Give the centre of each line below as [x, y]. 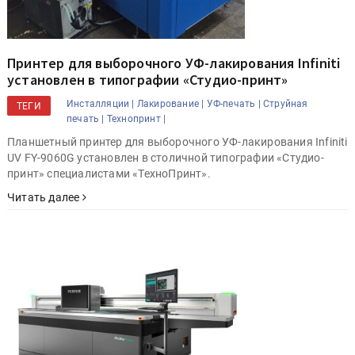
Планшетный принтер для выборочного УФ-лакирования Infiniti [177, 142]
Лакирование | [170, 104]
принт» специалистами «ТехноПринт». [109, 174]
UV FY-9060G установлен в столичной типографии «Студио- [166, 158]
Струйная [286, 104]
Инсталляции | [101, 104]
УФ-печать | [233, 104]
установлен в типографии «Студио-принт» [148, 80]
